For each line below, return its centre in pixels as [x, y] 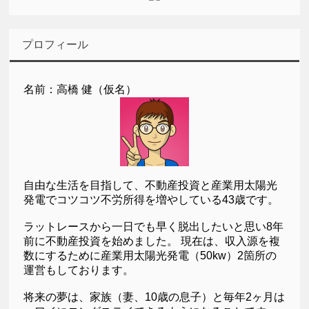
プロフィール [56, 44]
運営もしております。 [79, 270]
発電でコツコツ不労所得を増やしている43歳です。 [151, 199]
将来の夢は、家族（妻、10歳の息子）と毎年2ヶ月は [154, 297]
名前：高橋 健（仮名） [80, 89]
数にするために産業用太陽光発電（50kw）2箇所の [150, 255]
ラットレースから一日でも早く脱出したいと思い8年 [154, 226]
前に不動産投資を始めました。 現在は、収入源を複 [152, 241]
